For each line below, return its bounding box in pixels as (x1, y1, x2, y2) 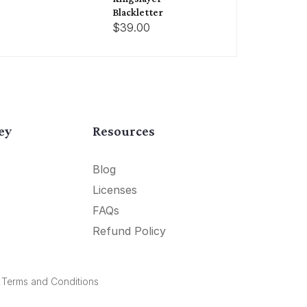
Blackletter (112, 6, 163, 18)
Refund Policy (92, 223, 166, 238)
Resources (92, 123, 155, 138)
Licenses (92, 182, 137, 197)
